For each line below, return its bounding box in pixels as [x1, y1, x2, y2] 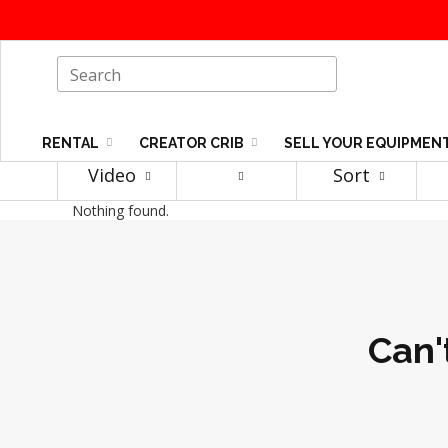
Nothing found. [72, 201, 169, 220]
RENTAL [42, 135, 102, 152]
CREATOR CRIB [139, 135, 247, 152]
